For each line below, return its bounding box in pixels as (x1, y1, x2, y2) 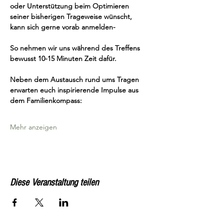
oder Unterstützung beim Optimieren (10, 1, 131, 10)
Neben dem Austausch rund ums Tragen (10, 75, 141, 84)
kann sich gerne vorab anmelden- (10, 22, 115, 31)
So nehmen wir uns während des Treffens (10, 43, 142, 52)
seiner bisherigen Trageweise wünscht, (10, 12, 134, 21)
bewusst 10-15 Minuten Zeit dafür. (10, 54, 116, 63)
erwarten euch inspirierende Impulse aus (10, 85, 140, 94)
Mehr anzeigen (10, 122, 57, 131)
